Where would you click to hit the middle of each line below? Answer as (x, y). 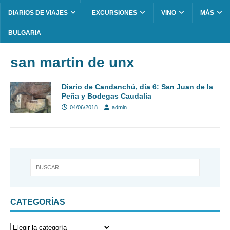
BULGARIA (25, 33)
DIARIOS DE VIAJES (38, 13)
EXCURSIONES (114, 13)
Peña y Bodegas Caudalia (107, 96)
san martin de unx (72, 63)
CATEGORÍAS (38, 202)
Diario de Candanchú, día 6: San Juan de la (137, 87)
